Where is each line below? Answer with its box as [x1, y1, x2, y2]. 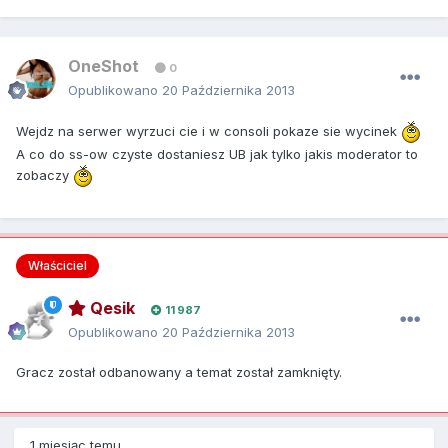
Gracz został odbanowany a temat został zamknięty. [16, 363, 342, 380]
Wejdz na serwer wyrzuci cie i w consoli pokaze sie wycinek [16, 122, 401, 139]
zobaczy [16, 166, 73, 183]
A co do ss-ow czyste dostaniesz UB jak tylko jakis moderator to [16, 146, 418, 163]
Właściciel [28, 258, 87, 274]
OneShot [68, 56, 139, 77]
